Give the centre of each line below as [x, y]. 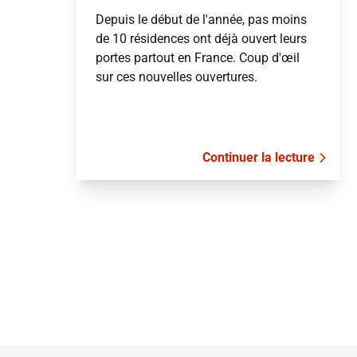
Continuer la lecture [258, 157]
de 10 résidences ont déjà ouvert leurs [201, 39]
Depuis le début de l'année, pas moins [201, 20]
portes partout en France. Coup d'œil [198, 58]
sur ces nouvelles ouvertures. [177, 77]
